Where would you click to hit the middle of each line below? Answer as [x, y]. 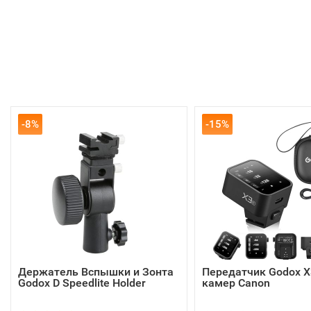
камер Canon [236, 283]
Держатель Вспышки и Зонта [96, 272]
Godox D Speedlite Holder [82, 283]
